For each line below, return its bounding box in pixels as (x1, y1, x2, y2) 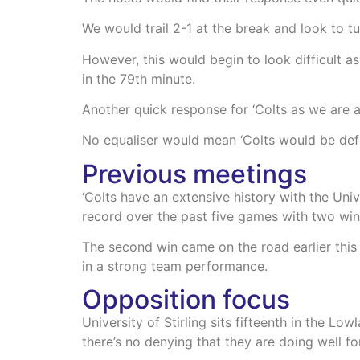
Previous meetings (82, 157, 307, 190)
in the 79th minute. (82, 70, 195, 87)
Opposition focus (82, 284, 290, 316)
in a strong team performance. (82, 258, 268, 275)
